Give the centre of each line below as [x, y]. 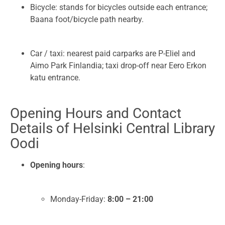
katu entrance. [55, 78]
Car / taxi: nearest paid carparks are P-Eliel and [113, 54]
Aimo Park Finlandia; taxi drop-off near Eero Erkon [118, 66]
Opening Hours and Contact [96, 114]
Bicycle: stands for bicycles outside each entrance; [119, 8]
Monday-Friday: [79, 199]
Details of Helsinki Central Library [113, 129]
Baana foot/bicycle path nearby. [87, 20]
